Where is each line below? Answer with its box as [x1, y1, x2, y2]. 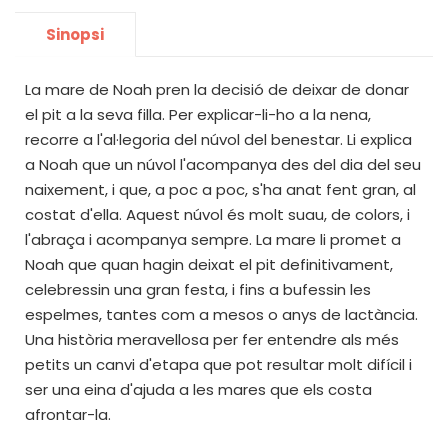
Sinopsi [46, 24, 104, 45]
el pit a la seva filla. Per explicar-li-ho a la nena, [25, 104, 371, 125]
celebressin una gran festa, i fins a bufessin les [25, 279, 371, 300]
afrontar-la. [25, 404, 111, 425]
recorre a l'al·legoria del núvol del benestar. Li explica [25, 129, 412, 150]
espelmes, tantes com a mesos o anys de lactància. [25, 304, 418, 325]
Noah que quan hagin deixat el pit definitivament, [25, 254, 393, 275]
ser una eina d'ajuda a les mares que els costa [25, 379, 372, 400]
